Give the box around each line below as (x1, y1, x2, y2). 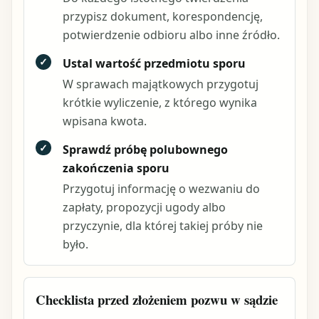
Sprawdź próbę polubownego (62, 141, 228, 157)
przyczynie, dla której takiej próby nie (62, 218, 263, 234)
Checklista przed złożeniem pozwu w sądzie (36, 290, 278, 309)
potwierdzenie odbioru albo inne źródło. (62, 27, 280, 43)
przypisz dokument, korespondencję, (62, 9, 263, 25)
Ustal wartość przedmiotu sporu (62, 56, 246, 72)
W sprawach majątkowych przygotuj (62, 76, 258, 93)
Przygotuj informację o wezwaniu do (62, 181, 260, 197)
